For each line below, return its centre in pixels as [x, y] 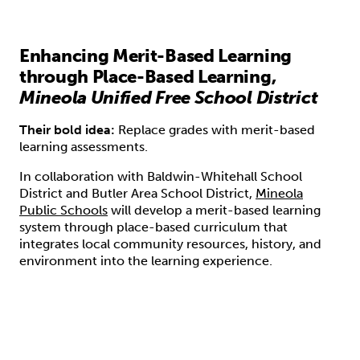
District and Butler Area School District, [137, 193]
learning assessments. [84, 146]
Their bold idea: [67, 129]
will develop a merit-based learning [214, 210]
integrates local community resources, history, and [170, 243]
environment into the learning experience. [146, 260]
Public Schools [63, 210]
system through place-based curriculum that [153, 227]
